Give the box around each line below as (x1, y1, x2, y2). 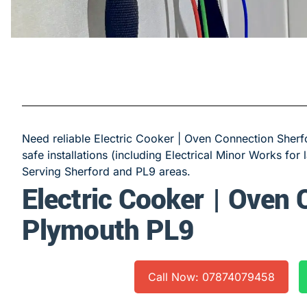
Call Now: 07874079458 (148, 269, 275, 284)
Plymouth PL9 (22, 210, 194, 251)
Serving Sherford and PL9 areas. (22, 164, 191, 178)
